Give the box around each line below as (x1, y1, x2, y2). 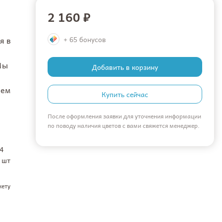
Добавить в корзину (92, 61, 158, 72)
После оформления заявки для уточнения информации (48, 111, 201, 121)
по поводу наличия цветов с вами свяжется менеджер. (48, 120, 200, 130)
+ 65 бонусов (63, 34, 106, 45)
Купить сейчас (102, 89, 148, 100)
